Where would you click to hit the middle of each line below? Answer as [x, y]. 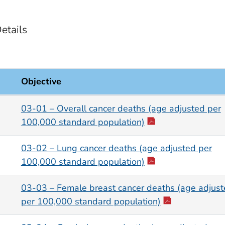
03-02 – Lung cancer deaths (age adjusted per [116, 148]
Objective [41, 82]
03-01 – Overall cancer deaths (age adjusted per [121, 109]
